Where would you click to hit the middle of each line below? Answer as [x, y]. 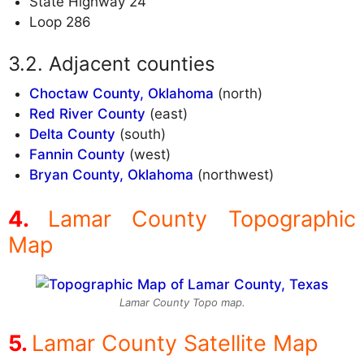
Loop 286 [60, 22]
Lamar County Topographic [202, 219]
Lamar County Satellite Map [175, 344]
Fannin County [77, 155]
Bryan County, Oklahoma [111, 175]
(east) [166, 114]
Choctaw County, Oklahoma [121, 94]
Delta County [72, 134]
